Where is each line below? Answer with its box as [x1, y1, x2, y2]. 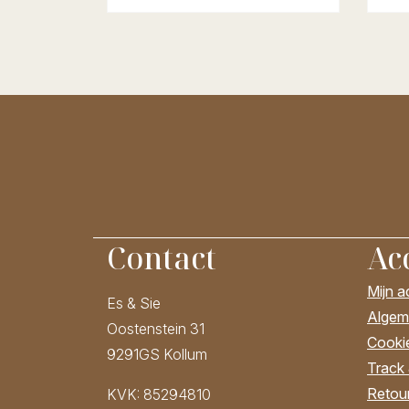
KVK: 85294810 [107, 385, 211, 404]
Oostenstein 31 [107, 320, 204, 339]
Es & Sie [107, 294, 161, 313]
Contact [107, 238, 216, 278]
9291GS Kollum [107, 345, 207, 364]
